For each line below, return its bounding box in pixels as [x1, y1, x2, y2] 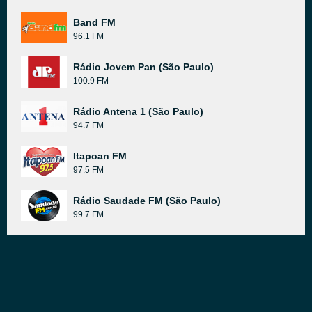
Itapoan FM [73, 150, 127, 162]
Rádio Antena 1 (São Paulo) [73, 106, 203, 117]
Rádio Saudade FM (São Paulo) [73, 195, 221, 206]
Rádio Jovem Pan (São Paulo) [73, 61, 214, 72]
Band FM [73, 17, 116, 28]
